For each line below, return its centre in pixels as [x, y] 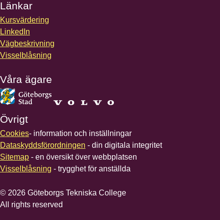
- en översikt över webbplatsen [83, 157]
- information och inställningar [80, 134]
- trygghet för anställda [91, 169]
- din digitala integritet [124, 145]
